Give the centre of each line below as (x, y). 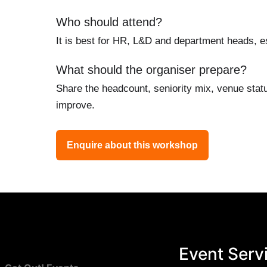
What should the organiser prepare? (151, 70)
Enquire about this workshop (132, 145)
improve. (75, 105)
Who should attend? (109, 22)
